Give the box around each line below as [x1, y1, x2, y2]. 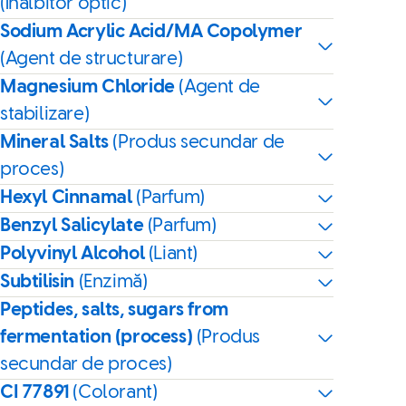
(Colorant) [72, 383, 158, 402]
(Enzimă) [78, 273, 148, 292]
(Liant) [148, 245, 198, 264]
